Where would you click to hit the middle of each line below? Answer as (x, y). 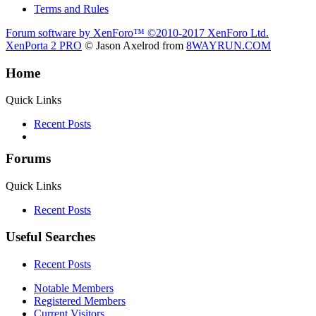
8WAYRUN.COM (229, 45)
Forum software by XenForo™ (77, 32)
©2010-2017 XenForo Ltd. (208, 32)
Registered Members (80, 301)
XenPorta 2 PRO (44, 45)
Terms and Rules (71, 8)
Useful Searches (50, 237)
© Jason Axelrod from (134, 45)
